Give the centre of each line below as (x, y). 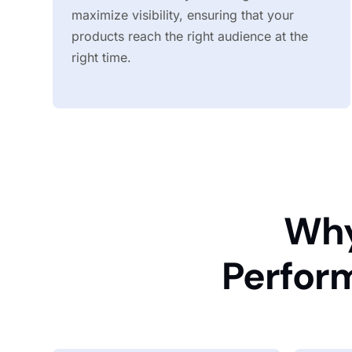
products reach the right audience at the (190, 37)
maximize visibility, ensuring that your (183, 15)
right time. (102, 58)
